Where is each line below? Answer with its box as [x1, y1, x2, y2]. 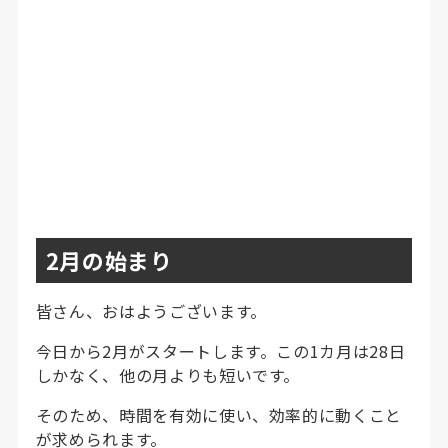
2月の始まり [45, 243, 173, 276]
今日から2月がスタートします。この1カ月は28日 [35, 338, 406, 363]
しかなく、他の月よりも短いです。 [35, 362, 301, 387]
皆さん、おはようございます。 [35, 298, 267, 323]
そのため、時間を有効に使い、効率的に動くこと [35, 402, 402, 427]
